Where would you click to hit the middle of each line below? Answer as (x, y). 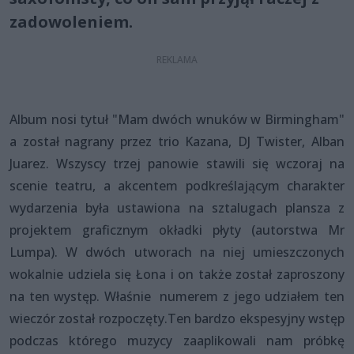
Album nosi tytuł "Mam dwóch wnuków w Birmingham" (177, 119)
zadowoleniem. (71, 21)
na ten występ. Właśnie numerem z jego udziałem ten (177, 296)
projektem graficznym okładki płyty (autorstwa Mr (177, 230)
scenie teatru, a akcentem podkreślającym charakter (177, 185)
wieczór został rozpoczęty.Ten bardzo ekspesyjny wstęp (177, 318)
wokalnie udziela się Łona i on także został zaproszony (177, 274)
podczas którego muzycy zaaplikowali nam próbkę (177, 340)
